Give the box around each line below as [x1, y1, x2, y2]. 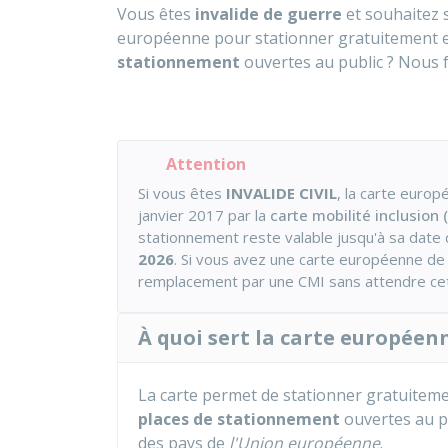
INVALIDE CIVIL [226, 183, 337, 203]
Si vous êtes [138, 183, 226, 203]
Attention [166, 153, 246, 175]
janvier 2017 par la [138, 205, 270, 225]
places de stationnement [138, 408, 340, 430]
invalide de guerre [195, 3, 342, 25]
